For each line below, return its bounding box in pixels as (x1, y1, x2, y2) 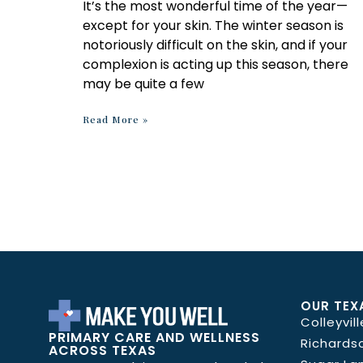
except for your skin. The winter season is (83, 15, 344, 35)
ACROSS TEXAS (49, 341, 156, 361)
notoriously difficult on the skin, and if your (83, 35, 348, 54)
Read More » (83, 112, 148, 126)
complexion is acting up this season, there (83, 54, 348, 74)
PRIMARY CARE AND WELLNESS (49, 328, 260, 348)
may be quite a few (83, 74, 204, 93)
